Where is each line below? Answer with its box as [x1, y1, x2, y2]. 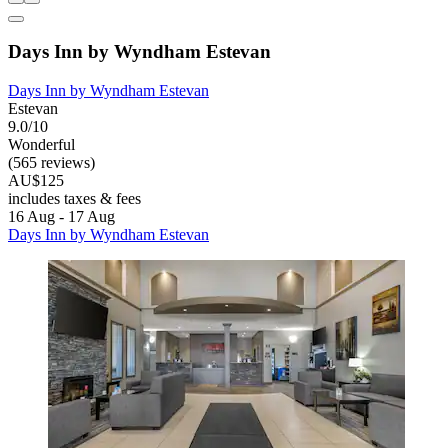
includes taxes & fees [8, 190, 141, 208]
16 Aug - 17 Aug [8, 208, 115, 226]
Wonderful [8, 136, 75, 154]
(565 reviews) [8, 154, 95, 172]
